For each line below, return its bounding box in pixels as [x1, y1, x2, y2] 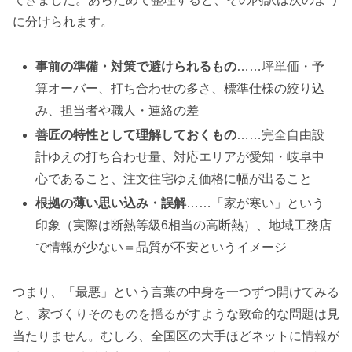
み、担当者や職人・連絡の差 [35, 103, 200, 117]
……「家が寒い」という [186, 196, 325, 211]
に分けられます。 [13, 15, 113, 29]
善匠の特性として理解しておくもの [35, 128, 237, 141]
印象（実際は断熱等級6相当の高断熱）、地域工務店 [35, 218, 332, 233]
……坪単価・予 [236, 59, 325, 73]
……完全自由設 [236, 128, 325, 141]
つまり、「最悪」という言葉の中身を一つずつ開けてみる [13, 284, 339, 299]
